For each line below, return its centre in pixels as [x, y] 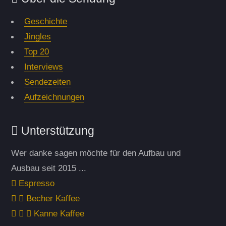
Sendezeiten [47, 82]
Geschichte [45, 21]
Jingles [37, 37]
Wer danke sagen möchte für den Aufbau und [96, 153]
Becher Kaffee [51, 199]
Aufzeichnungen [54, 97]
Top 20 [36, 52]
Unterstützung [56, 130]
